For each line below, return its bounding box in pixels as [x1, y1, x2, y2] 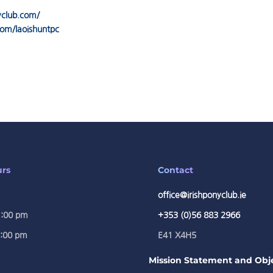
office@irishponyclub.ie [158, 191, 246, 199]
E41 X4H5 [158, 231, 196, 239]
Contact [158, 165, 193, 175]
